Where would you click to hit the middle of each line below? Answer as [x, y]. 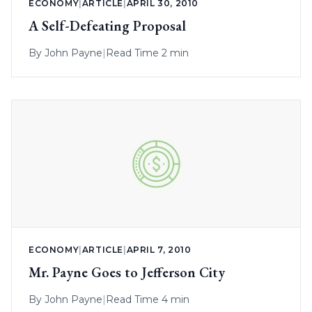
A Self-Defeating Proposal [107, 25]
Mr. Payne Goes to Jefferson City [127, 272]
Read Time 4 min [148, 299]
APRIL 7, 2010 [159, 249]
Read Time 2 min [147, 53]
